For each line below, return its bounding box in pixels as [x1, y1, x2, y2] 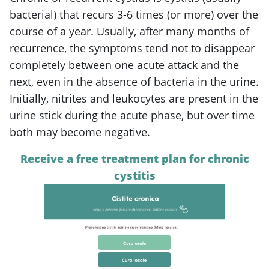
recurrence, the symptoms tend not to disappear [10, 40, 255, 55]
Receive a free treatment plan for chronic [20, 151, 249, 166]
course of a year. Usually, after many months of [10, 23, 249, 38]
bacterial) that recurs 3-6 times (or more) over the [10, 7, 258, 22]
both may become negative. [10, 124, 150, 139]
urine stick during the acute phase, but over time [10, 107, 255, 122]
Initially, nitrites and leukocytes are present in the [10, 91, 258, 106]
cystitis [113, 168, 156, 183]
